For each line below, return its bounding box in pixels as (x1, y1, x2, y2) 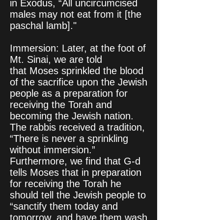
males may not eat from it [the (10, 9, 141, 20)
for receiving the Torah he (10, 178, 121, 189)
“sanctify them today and (10, 201, 118, 212)
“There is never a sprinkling (10, 133, 128, 144)
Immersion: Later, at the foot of (10, 43, 146, 54)
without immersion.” (10, 144, 95, 155)
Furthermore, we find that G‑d (10, 156, 140, 166)
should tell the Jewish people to (10, 190, 146, 200)
